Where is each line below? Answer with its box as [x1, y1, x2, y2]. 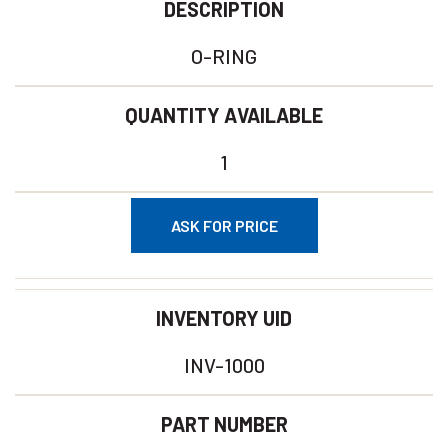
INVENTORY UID [156, 306, 292, 330]
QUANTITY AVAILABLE [125, 103, 323, 127]
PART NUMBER [160, 412, 288, 436]
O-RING [191, 44, 257, 68]
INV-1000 [183, 353, 265, 377]
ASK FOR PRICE [170, 216, 278, 235]
